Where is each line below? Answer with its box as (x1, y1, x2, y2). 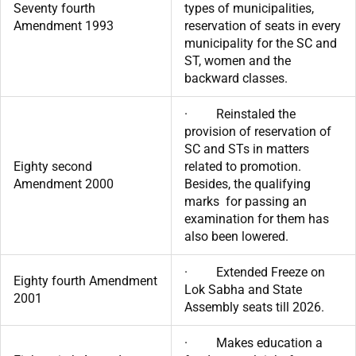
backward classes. (184, 70, 288, 86)
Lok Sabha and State (184, 281, 302, 297)
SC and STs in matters (184, 141, 309, 157)
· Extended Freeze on (184, 264, 325, 280)
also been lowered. (184, 228, 288, 244)
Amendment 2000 (14, 176, 114, 192)
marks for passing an (184, 193, 307, 209)
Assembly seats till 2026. (184, 299, 324, 315)
